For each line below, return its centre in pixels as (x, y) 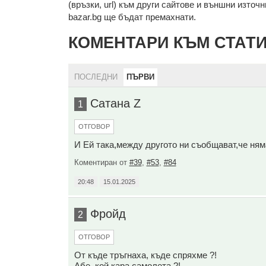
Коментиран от (102, 162)
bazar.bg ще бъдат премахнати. (132, 17)
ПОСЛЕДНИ (96, 77)
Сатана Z (115, 103)
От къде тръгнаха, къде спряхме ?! (145, 255)
